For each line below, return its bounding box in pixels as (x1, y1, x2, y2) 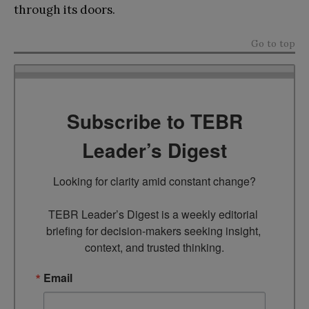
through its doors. (14, 2, 115, 18)
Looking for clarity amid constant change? (53, 172, 256, 189)
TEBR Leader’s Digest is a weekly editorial (48, 206, 258, 222)
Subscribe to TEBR (66, 106, 243, 135)
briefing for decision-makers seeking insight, (46, 222, 261, 239)
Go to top (251, 37, 295, 50)
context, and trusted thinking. (85, 239, 224, 255)
